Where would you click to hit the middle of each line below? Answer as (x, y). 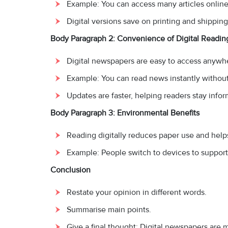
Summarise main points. (109, 210)
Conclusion (70, 170)
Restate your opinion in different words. (137, 193)
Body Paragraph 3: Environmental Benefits (125, 113)
